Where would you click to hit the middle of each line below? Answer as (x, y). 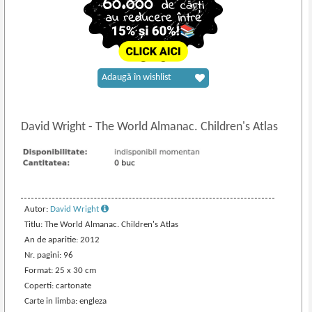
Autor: (38, 209)
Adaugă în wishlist (137, 78)
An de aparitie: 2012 (62, 240)
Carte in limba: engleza (66, 301)
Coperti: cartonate (58, 286)
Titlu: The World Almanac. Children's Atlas (102, 224)
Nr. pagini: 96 (49, 255)
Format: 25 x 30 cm (61, 270)
